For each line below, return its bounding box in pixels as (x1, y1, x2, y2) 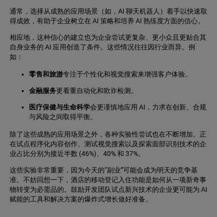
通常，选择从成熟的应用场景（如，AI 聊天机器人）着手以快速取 (10, 7, 207, 15)
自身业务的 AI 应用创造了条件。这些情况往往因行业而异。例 (10, 43, 195, 51)
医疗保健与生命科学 (29, 103, 90, 111)
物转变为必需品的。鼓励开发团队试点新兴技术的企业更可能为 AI (10, 186, 207, 194)
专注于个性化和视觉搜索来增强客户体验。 (63, 70, 192, 78)
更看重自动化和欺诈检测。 (56, 87, 138, 95)
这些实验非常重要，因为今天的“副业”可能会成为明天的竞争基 (10, 166, 198, 174)
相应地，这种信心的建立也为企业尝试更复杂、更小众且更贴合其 (10, 33, 206, 42)
